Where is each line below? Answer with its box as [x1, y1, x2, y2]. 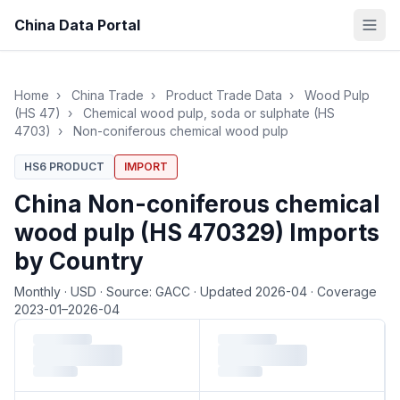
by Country [14, 247, 144, 275]
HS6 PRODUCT [24, 160, 104, 173]
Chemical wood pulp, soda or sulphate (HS [83, 105, 335, 121]
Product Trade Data [166, 87, 282, 103]
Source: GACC [103, 284, 194, 299]
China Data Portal [14, 16, 140, 34]
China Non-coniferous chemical [14, 190, 379, 218]
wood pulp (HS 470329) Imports [14, 219, 379, 246]
